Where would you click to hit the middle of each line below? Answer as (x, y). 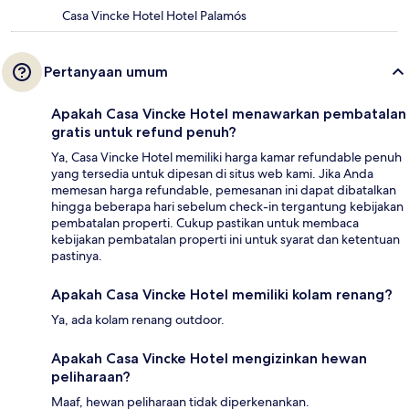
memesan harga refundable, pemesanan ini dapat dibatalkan (224, 190)
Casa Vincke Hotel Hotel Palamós (154, 16)
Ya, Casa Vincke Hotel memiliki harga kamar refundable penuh (226, 157)
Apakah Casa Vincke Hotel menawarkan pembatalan (229, 114)
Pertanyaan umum (106, 72)
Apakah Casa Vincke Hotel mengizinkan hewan (209, 359)
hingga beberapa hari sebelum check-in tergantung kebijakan (227, 207)
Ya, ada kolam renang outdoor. (138, 320)
